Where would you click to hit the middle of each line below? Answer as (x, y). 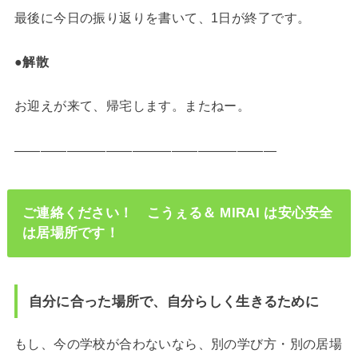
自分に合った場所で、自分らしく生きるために (174, 302)
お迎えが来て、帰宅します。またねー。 (132, 106)
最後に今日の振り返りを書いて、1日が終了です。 (162, 17)
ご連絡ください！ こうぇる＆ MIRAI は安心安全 (177, 213)
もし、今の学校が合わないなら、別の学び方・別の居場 (178, 343)
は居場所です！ (71, 233)
